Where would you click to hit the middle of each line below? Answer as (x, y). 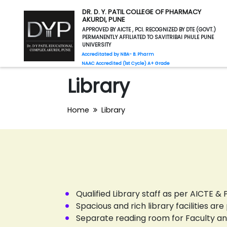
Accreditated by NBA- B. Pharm (118, 54)
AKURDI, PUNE (104, 20)
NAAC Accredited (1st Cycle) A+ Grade (126, 63)
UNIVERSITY (97, 45)
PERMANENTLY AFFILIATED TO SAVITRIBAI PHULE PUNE (148, 37)
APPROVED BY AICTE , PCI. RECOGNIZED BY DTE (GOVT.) (149, 30)
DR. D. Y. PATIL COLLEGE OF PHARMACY (142, 12)
